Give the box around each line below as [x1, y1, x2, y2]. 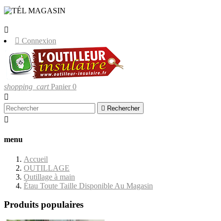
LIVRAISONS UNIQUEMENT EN [66, 6, 190, 15]
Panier [51, 82, 71, 91]
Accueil [24, 154, 48, 163]
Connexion [22, 37, 56, 45]
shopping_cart [4, 82, 49, 91]
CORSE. [4, 15, 34, 24]
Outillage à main [24, 172, 75, 181]
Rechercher [107, 105, 140, 112]
